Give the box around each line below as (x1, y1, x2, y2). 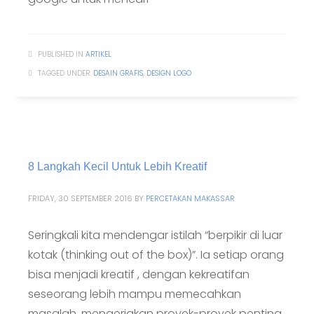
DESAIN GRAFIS (93, 68, 143, 78)
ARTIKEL (86, 49, 111, 60)
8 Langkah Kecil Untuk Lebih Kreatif (28, 161, 207, 172)
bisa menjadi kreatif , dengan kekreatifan (28, 266, 250, 282)
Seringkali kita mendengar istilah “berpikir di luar (28, 227, 282, 243)
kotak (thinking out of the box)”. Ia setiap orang (28, 247, 284, 263)
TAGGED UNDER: (38, 68, 91, 78)
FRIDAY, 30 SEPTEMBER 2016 (28, 193, 132, 204)
